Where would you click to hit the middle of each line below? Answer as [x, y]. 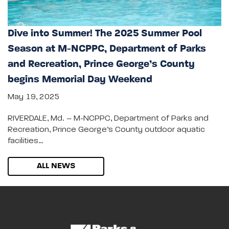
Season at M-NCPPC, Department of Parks [107, 49]
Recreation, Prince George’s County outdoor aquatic [106, 130]
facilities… [26, 141]
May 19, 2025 [34, 97]
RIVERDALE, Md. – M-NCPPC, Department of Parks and [108, 118]
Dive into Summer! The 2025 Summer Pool [105, 33]
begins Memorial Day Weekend [80, 79]
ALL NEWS [56, 166]
